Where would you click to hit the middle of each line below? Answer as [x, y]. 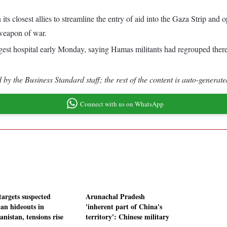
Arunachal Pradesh [115, 197]
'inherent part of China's [124, 207]
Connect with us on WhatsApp [122, 104]
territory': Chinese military [127, 217]
